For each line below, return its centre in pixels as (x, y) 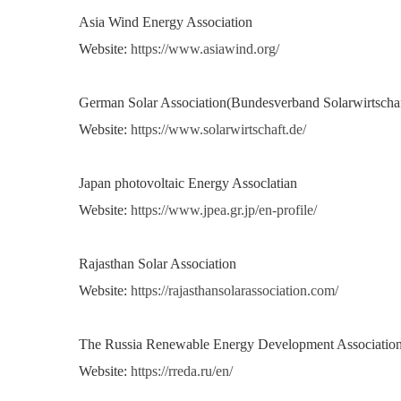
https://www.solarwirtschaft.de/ (218, 129)
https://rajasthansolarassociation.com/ (235, 290)
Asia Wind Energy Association (166, 22)
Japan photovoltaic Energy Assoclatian (188, 183)
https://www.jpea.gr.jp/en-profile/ (224, 210)
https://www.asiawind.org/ (205, 49)
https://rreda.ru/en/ (182, 371)
